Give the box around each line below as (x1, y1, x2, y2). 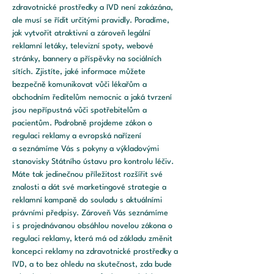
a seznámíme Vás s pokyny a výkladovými (12, 145, 161, 153)
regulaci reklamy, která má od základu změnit (12, 235, 175, 243)
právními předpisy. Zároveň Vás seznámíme (12, 209, 171, 217)
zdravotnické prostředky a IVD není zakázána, (12, 4, 176, 12)
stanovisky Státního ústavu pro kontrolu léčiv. (12, 158, 176, 166)
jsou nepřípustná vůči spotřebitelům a (12, 106, 149, 114)
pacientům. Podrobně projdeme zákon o (12, 119, 155, 127)
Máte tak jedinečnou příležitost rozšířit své (12, 171, 165, 179)
